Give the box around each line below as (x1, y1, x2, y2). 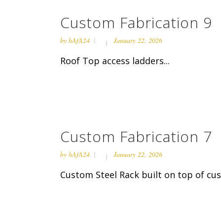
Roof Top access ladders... (60, 55, 170, 67)
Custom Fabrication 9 (60, 12, 212, 33)
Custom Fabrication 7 (60, 126, 212, 147)
